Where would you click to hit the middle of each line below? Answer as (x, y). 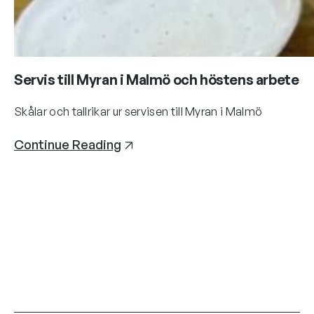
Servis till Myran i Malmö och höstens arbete (157, 80)
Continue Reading (68, 145)
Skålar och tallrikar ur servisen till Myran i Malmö (138, 112)
